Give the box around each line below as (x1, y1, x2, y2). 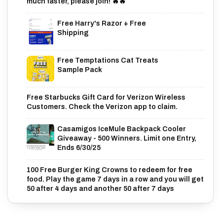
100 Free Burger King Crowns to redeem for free (27, 166, 192, 174)
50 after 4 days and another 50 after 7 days (27, 184, 174, 192)
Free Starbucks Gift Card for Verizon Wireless (27, 93, 185, 101)
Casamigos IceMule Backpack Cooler (57, 125, 186, 133)
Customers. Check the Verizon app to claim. (27, 103, 178, 110)
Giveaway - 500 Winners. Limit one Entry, (57, 134, 196, 142)
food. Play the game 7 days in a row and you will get (27, 175, 204, 183)
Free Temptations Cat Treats (57, 56, 158, 64)
